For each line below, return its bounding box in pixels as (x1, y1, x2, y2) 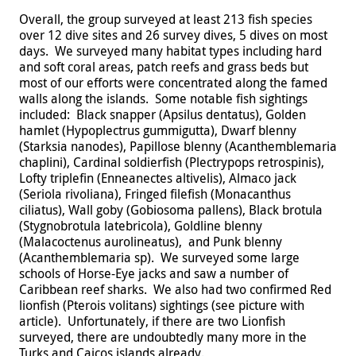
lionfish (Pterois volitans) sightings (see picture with (19, 296, 304, 314)
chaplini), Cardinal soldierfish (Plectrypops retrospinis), (19, 153, 324, 171)
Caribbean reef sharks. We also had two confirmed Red (19, 280, 331, 298)
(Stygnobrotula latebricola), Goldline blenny (19, 216, 262, 234)
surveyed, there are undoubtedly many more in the (19, 327, 307, 346)
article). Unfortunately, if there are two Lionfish (19, 311, 285, 330)
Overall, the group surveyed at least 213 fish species (19, 10, 312, 28)
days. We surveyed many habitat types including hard (19, 41, 322, 60)
